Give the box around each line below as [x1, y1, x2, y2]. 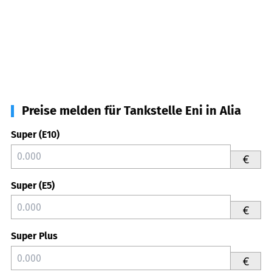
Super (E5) [11, 179, 55, 191]
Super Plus [11, 230, 58, 242]
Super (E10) [11, 128, 59, 140]
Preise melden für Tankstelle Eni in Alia [22, 103, 241, 118]
